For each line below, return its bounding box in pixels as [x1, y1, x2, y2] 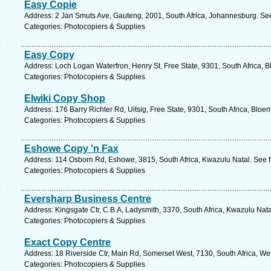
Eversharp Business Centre [24, 194, 151, 204]
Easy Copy [24, 50, 74, 60]
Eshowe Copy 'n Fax [24, 143, 119, 154]
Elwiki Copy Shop [24, 93, 105, 103]
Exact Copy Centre [24, 237, 111, 247]
